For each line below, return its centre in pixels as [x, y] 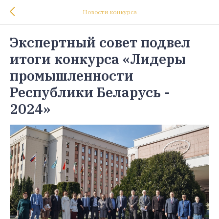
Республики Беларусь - [90, 92]
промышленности [72, 76]
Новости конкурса [109, 12]
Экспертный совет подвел [100, 42]
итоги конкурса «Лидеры [98, 59]
